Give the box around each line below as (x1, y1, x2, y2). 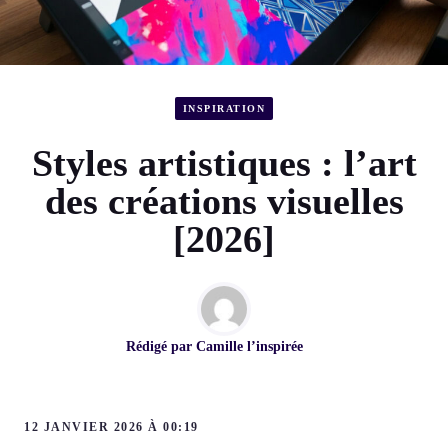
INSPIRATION (182, 102, 266, 114)
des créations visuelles (44, 180, 404, 223)
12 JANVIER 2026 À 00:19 (24, 420, 199, 435)
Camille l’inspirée (195, 339, 303, 355)
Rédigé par (125, 339, 196, 355)
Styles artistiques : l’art (31, 142, 417, 185)
